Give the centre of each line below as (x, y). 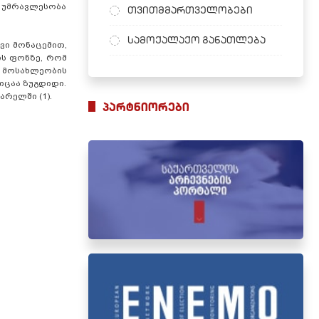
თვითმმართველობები (190, 10)
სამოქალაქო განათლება (196, 40)
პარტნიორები (146, 107)
